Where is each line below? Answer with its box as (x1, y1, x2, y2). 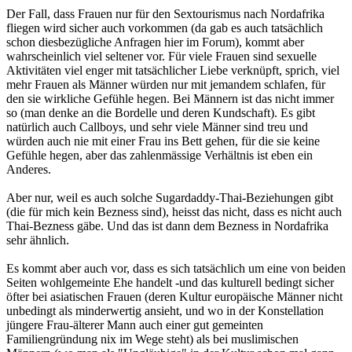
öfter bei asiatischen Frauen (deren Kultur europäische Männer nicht (6, 290, 343, 304)
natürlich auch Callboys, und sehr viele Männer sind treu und (6, 120, 308, 134)
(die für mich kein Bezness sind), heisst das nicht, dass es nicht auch (6, 205, 342, 219)
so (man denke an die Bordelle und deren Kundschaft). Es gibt (6, 106, 315, 120)
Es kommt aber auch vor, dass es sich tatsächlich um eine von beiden (6, 262, 346, 276)
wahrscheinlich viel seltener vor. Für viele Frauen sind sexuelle (6, 49, 317, 64)
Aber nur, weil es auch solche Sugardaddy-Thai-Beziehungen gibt (6, 191, 333, 205)
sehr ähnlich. (6, 233, 69, 247)
